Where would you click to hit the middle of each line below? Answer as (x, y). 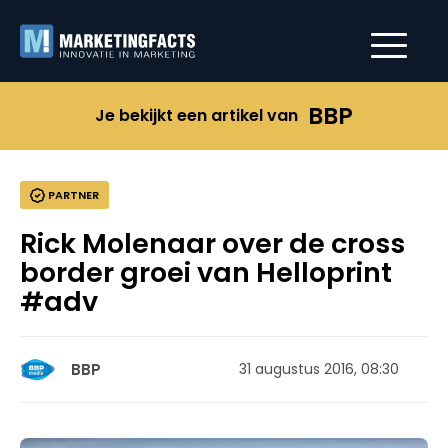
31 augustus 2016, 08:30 (319, 369)
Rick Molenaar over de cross (212, 243)
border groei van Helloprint (206, 272)
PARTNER (72, 195)
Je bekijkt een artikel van (196, 115)
